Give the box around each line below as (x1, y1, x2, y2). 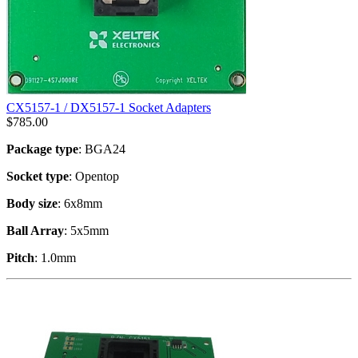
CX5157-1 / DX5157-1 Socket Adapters (6, 100, 211, 114)
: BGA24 (78, 141, 125, 156)
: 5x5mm (64, 223, 109, 237)
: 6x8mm (58, 196, 102, 210)
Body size (6, 196, 58, 210)
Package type (6, 141, 78, 156)
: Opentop (69, 169, 119, 183)
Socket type (6, 169, 69, 183)
